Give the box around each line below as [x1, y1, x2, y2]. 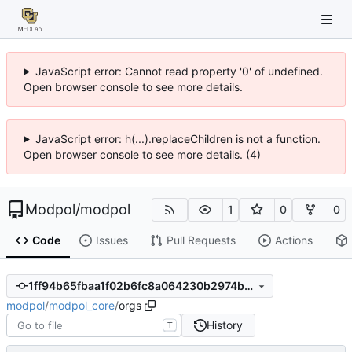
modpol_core [49, 298, 115, 312]
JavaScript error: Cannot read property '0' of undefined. [35, 64, 323, 78]
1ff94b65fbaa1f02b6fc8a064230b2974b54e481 [244, 279, 253, 293]
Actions [274, 233, 313, 247]
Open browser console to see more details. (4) [24, 148, 261, 161]
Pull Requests [166, 233, 236, 247]
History [206, 317, 243, 332]
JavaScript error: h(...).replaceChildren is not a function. [35, 132, 321, 145]
